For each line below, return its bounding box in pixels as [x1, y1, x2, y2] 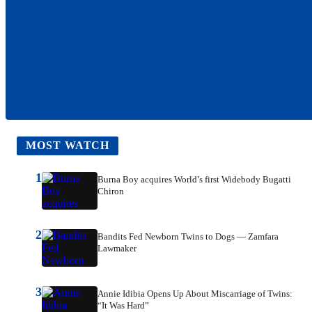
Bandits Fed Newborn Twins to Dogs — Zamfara [97, 231, 279, 242]
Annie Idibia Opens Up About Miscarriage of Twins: [97, 288, 292, 299]
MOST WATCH [25, 139, 110, 152]
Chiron [97, 186, 124, 197]
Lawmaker [97, 243, 136, 254]
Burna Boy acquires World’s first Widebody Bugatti [97, 174, 291, 185]
